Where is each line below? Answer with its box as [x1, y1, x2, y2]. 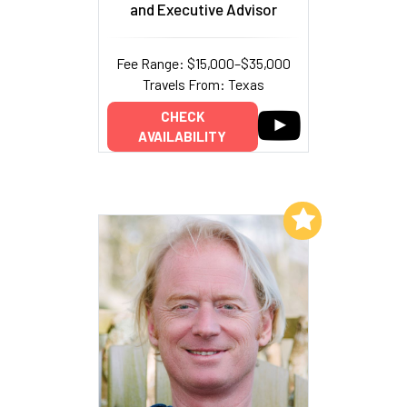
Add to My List [188, 210, 280, 227]
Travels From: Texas [143, 74, 264, 93]
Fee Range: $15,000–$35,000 [116, 54, 291, 72]
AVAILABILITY [138, 128, 226, 145]
